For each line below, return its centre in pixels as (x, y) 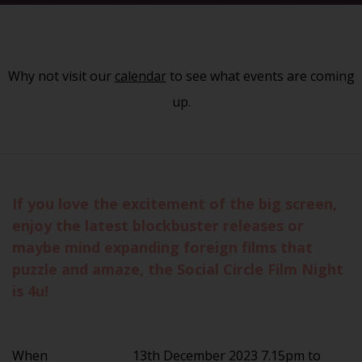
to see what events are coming (260, 76)
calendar (140, 76)
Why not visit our (61, 76)
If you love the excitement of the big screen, (175, 203)
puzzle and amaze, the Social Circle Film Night (178, 269)
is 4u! (30, 290)
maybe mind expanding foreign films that (162, 247)
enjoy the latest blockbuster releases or (158, 225)
